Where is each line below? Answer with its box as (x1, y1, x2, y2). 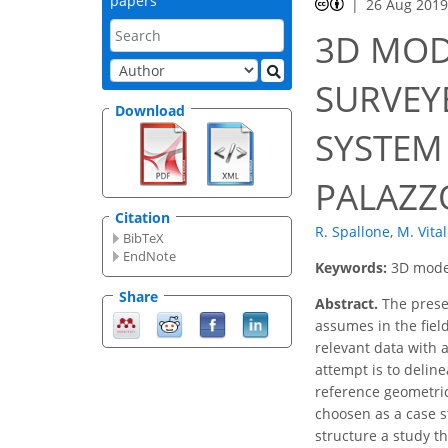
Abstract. (315, 294, 378, 314)
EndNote (123, 247, 177, 266)
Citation (115, 208, 170, 228)
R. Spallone (315, 222, 390, 242)
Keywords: (315, 258, 391, 278)
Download (115, 100, 185, 120)
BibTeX (123, 229, 165, 248)
